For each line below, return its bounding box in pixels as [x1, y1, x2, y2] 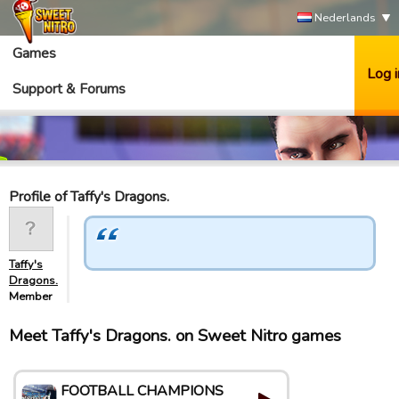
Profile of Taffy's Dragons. [9, 187, 169, 207]
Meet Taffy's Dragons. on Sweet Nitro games [9, 324, 341, 347]
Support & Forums [12, 79, 126, 99]
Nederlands [312, 10, 376, 26]
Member [9, 289, 53, 305]
